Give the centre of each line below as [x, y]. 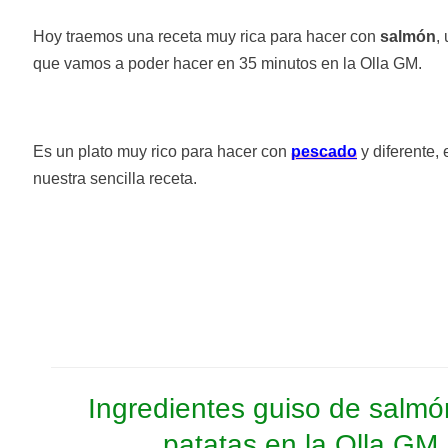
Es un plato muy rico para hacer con [162, 151]
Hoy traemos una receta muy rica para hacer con [206, 36]
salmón [408, 36]
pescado [324, 151]
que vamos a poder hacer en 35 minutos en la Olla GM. [227, 63]
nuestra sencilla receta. [115, 178]
